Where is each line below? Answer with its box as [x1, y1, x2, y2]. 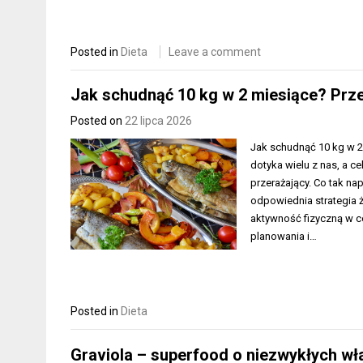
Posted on [70, 114, 125, 128]
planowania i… [250, 230, 318, 243]
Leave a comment [169, 45, 261, 58]
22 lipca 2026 [125, 114, 192, 128]
